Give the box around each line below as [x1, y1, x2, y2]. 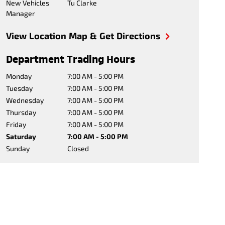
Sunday [6, 144, 30, 153]
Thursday [6, 108, 36, 117]
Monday [6, 72, 32, 80]
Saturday [6, 132, 36, 141]
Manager [6, 9, 35, 18]
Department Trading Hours [6, 53, 135, 65]
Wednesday [6, 96, 44, 104]
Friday [6, 120, 26, 129]
